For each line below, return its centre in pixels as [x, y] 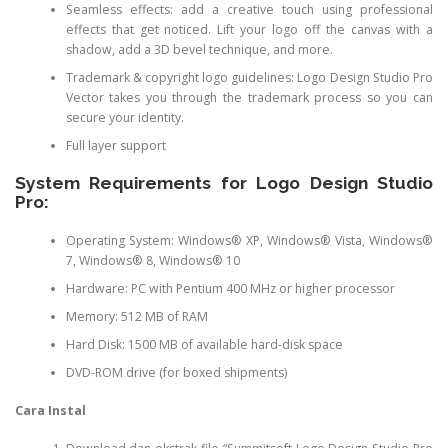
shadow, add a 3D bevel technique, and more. [199, 49]
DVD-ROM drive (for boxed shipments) [176, 372]
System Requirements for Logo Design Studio [224, 183]
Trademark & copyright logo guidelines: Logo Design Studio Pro [249, 77]
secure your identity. [124, 117]
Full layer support [115, 145]
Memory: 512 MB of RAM [136, 316]
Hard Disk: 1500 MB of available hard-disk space [204, 344]
